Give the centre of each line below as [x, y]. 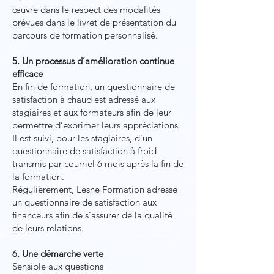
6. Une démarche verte [58, 254]
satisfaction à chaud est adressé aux [84, 99]
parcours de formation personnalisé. [85, 35]
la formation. [38, 176]
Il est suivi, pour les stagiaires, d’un [82, 138]
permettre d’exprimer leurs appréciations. [96, 125]
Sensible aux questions [58, 266]
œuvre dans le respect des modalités [86, 9]
